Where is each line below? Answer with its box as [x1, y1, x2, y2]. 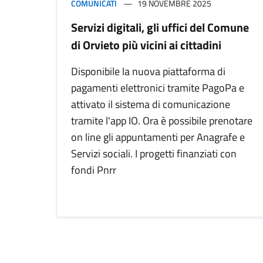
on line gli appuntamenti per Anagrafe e [71, 129, 245, 146]
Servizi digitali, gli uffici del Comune [71, 18, 249, 37]
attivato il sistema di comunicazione [71, 96, 230, 113]
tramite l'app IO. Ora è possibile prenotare [71, 113, 252, 129]
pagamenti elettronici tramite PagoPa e [71, 80, 244, 96]
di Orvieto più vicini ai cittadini [71, 36, 221, 55]
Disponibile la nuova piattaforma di [71, 63, 225, 80]
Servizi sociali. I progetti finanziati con [71, 146, 237, 162]
